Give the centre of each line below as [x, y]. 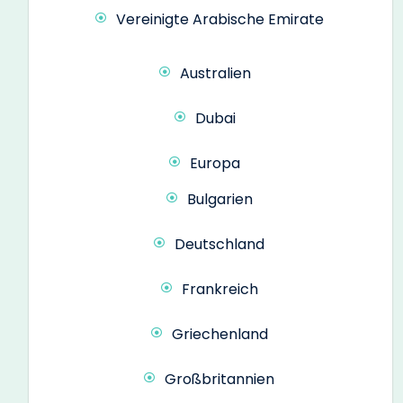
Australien [215, 73]
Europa [215, 163]
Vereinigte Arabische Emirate [219, 19]
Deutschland [219, 244]
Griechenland [219, 334]
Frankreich [219, 289]
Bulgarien [219, 199]
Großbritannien [219, 379]
